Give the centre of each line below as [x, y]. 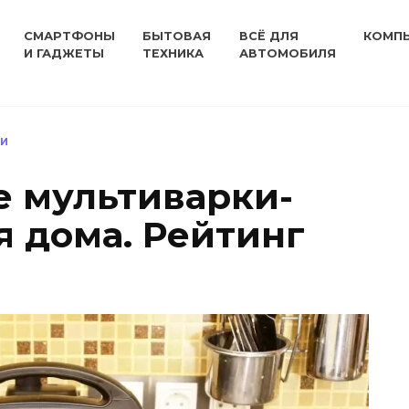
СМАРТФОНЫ [70, 36]
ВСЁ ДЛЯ [268, 36]
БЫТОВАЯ [177, 36]
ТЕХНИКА [173, 53]
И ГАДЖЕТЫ [64, 53]
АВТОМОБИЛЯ [287, 53]
